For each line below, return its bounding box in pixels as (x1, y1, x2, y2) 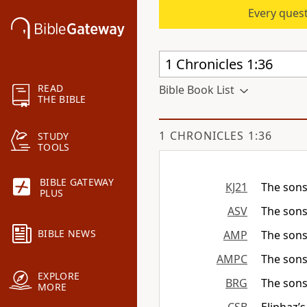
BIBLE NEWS (38, 227, 96, 241)
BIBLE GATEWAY (40, 175, 114, 189)
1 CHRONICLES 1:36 (159, 128, 272, 143)
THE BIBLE (38, 93, 86, 106)
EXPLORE (38, 269, 80, 283)
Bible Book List (159, 82, 234, 97)
